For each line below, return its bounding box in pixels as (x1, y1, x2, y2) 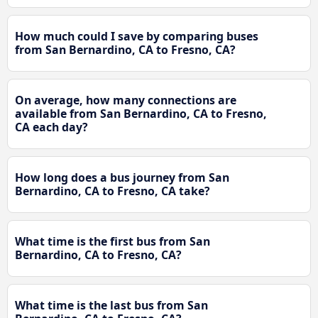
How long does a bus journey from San (15, 170, 229, 186)
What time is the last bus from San (15, 297, 208, 314)
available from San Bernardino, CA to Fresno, (15, 106, 267, 122)
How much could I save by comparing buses (15, 28, 258, 45)
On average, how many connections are (15, 92, 236, 109)
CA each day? (15, 119, 88, 136)
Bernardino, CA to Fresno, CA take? (15, 183, 210, 199)
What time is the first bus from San (15, 234, 210, 250)
